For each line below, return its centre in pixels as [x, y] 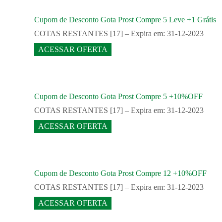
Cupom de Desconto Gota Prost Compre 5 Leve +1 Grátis [125, 20]
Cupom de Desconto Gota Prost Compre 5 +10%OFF [118, 97]
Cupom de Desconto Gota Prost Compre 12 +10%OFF [120, 173]
